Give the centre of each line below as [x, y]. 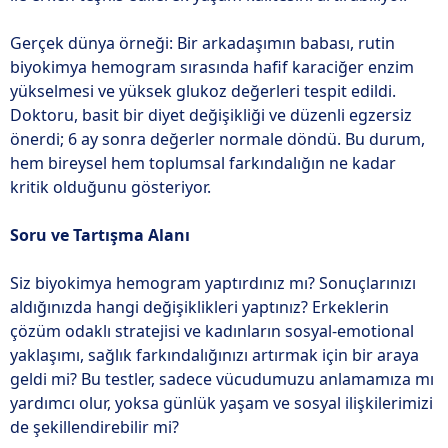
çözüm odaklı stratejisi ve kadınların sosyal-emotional [212, 331]
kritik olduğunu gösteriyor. [110, 187]
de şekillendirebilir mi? [94, 427]
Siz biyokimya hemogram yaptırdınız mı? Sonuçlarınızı [213, 283]
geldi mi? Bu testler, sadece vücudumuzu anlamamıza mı [222, 379]
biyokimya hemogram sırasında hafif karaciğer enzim [212, 67]
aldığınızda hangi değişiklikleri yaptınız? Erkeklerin [199, 307]
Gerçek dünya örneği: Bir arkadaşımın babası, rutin [202, 43]
